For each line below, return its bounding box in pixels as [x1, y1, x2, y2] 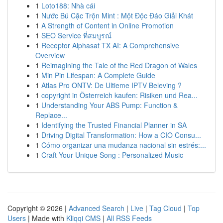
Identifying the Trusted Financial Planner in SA [41, 120, 187, 130]
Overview [35, 50, 65, 60]
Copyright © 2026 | [7, 203, 69, 213]
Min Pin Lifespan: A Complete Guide [41, 70, 155, 80]
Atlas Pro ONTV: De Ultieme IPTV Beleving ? [41, 80, 182, 90]
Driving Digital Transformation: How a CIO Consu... [41, 130, 201, 140]
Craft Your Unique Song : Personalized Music [41, 150, 183, 160]
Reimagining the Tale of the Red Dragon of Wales [41, 60, 197, 70]
